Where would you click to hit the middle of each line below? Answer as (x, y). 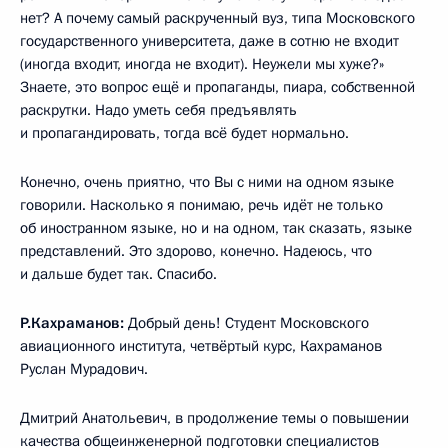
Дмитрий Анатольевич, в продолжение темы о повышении (214, 417)
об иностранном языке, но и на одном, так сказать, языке (216, 227)
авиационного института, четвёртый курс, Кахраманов (201, 345)
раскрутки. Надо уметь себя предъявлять (158, 109)
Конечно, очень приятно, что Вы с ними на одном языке (207, 181)
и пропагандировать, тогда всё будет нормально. (184, 132)
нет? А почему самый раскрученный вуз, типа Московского (217, 17)
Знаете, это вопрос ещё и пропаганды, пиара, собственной (217, 86)
